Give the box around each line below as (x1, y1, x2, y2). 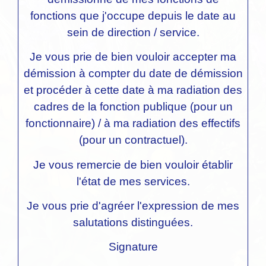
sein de (66, 26, 107, 39)
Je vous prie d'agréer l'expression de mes (27, 199, 239, 212)
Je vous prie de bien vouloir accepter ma (30, 50, 236, 64)
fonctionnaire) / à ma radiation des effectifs (26, 117, 240, 130)
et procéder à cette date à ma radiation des (24, 84, 242, 97)
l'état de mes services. (76, 175, 190, 188)
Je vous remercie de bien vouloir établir (33, 158, 233, 171)
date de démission (148, 67, 243, 80)
